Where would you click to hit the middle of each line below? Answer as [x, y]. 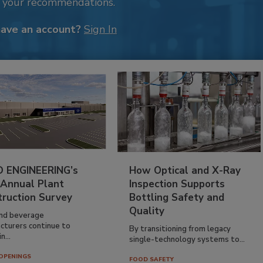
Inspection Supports [177, 184]
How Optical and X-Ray [185, 170]
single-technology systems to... [187, 239]
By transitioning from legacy [180, 229]
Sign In [100, 29]
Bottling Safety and [177, 197]
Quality [147, 211]
